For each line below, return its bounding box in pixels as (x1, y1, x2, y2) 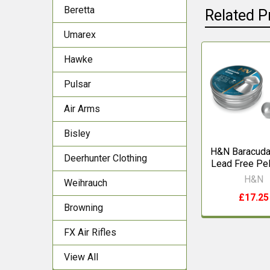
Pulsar (64, 78, 91, 90)
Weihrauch (64, 177, 107, 189)
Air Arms (64, 103, 100, 115)
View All (64, 251, 98, 263)
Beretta (64, 4, 95, 16)
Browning (64, 202, 103, 213)
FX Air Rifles (64, 227, 116, 238)
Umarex (64, 29, 96, 40)
